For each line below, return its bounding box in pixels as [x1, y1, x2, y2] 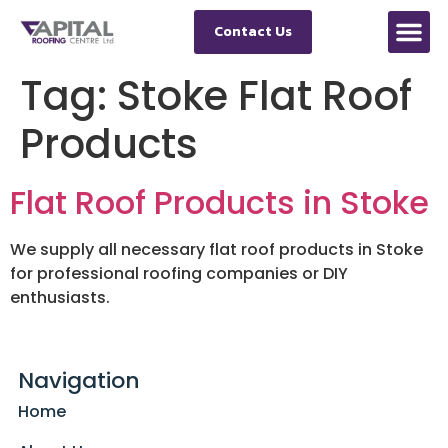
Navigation [17, 365, 140, 397]
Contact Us [214, 21, 292, 42]
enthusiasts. [10, 286, 110, 309]
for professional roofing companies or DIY [10, 262, 348, 285]
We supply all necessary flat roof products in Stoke [10, 238, 423, 261]
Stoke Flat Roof [117, 68, 412, 124]
